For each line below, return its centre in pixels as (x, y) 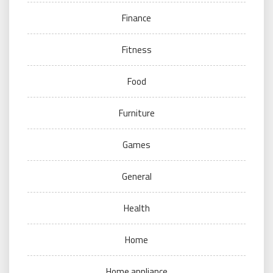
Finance (136, 18)
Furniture (136, 113)
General (136, 177)
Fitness (136, 50)
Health (136, 208)
